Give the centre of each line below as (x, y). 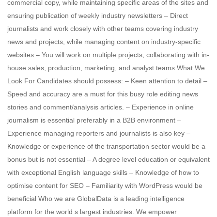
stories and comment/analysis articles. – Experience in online (101, 107)
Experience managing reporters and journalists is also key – (99, 133)
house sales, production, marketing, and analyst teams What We (106, 68)
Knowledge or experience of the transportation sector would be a (106, 146)
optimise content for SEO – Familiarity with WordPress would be (105, 186)
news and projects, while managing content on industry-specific (104, 42)
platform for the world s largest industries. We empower (92, 212)
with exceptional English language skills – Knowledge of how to (103, 172)
